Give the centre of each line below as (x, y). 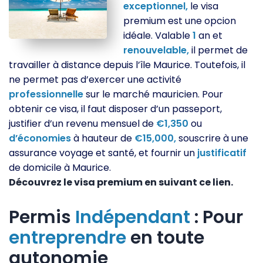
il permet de (219, 50)
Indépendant (133, 218)
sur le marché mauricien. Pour (153, 95)
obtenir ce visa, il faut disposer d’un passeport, (115, 109)
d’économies (40, 139)
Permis (42, 218)
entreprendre (68, 238)
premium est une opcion (180, 21)
